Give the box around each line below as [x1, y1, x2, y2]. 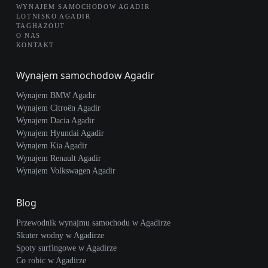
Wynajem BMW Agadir [16, 90, 96, 100]
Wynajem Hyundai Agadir [16, 128, 104, 138]
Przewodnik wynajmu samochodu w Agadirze [16, 218, 170, 227]
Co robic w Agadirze [16, 255, 86, 265]
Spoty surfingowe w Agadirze [16, 243, 117, 252]
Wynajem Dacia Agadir [16, 115, 95, 125]
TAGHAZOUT [16, 22, 65, 29]
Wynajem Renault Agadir [16, 153, 101, 163]
